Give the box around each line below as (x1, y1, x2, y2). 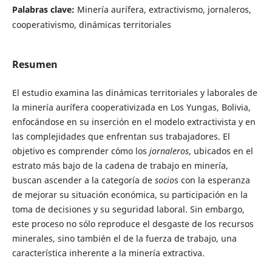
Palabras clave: (12, 3, 77, 15)
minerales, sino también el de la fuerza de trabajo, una (12, 233, 237, 244)
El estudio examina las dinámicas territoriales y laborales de (12, 87, 257, 98)
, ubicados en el (188, 145, 253, 157)
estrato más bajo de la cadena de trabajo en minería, (12, 160, 228, 171)
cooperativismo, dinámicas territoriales (12, 18, 171, 30)
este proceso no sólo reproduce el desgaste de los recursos (12, 218, 254, 229)
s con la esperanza (174, 174, 250, 186)
